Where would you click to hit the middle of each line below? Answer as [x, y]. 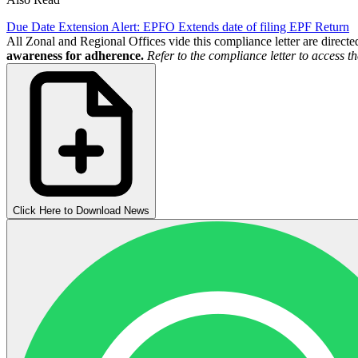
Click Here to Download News [81, 210]
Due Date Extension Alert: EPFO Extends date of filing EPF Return [178, 26]
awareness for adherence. [75, 55]
